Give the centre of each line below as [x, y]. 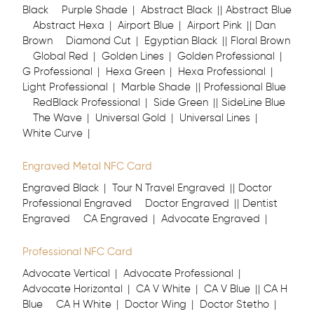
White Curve [53, 134]
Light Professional [65, 87]
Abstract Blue [259, 10]
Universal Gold [131, 118]
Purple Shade [95, 10]
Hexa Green [135, 72]
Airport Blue [146, 26]
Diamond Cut [98, 41]
